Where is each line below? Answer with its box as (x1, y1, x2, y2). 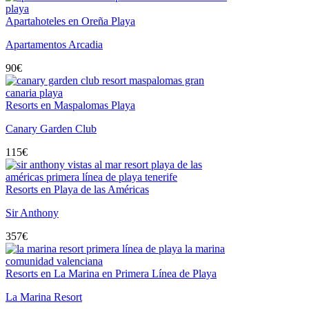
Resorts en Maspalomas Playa (6, 99, 135, 111)
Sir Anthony (6, 206, 59, 219)
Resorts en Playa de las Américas (6, 183, 149, 195)
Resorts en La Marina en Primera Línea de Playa (6, 267, 217, 279)
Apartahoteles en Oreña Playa (6, 14, 135, 27)
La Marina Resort (6, 290, 82, 303)
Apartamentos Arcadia (6, 38, 103, 50)
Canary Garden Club (6, 122, 97, 134)
